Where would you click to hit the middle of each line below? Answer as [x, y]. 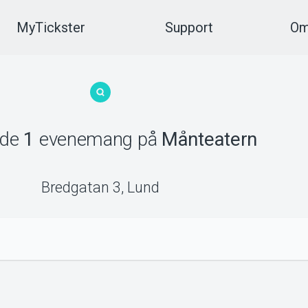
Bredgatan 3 [81, 187]
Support [189, 27]
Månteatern [209, 139]
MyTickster [51, 27]
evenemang [86, 139]
